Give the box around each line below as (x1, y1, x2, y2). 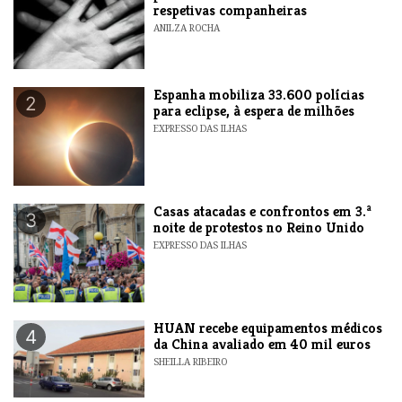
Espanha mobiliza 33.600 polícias (153, 84, 365, 104)
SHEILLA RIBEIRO (153, 354, 228, 368)
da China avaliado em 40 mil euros (153, 334, 371, 354)
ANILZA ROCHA (153, 21, 221, 34)
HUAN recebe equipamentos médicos (153, 318, 383, 337)
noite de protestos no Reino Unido (153, 217, 365, 237)
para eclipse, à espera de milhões (153, 100, 355, 120)
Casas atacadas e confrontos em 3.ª (153, 201, 372, 221)
